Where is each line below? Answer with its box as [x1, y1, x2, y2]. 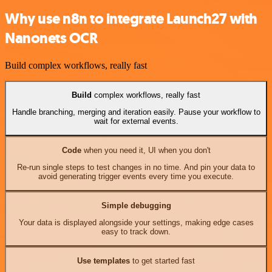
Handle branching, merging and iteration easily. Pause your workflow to [12, 107, 260, 117]
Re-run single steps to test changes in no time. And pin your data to [17, 163, 255, 172]
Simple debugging [101, 200, 171, 210]
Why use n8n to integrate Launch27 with [5, 8, 257, 29]
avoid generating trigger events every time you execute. [38, 172, 234, 182]
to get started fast [130, 256, 195, 265]
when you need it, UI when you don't [81, 145, 211, 155]
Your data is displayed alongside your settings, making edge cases [18, 218, 254, 228]
